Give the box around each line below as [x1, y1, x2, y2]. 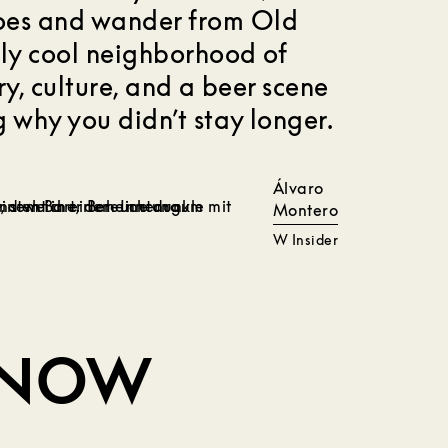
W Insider [273, 231, 339, 248]
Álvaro [273, 178, 324, 198]
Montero [273, 200, 339, 220]
